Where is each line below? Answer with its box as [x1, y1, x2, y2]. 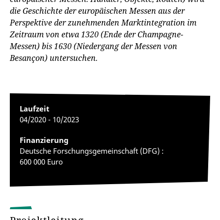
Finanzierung [20, 135, 69, 145]
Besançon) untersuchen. [10, 53, 98, 63]
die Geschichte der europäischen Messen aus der [10, 5, 185, 16]
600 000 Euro [20, 157, 63, 166]
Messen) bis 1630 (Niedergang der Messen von [10, 41, 177, 52]
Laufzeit [20, 104, 50, 113]
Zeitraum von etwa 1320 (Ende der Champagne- [10, 29, 183, 40]
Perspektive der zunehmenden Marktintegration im [10, 17, 196, 28]
